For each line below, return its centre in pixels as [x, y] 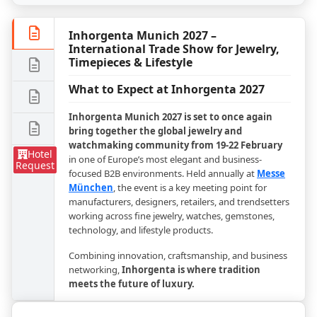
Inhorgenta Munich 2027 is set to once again [171, 117]
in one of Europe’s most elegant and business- [165, 159]
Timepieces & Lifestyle [131, 62]
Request [35, 165]
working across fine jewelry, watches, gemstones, [172, 216]
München [91, 188]
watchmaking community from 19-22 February [175, 145]
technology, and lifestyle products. [141, 230]
